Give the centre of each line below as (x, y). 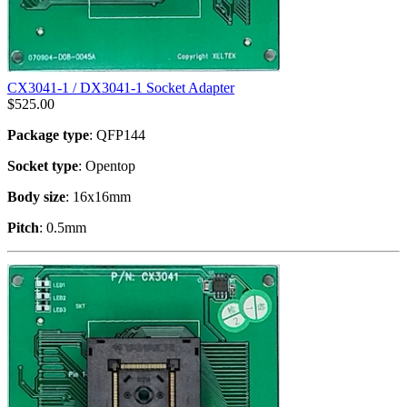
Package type (48, 134)
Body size (36, 196)
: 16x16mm (98, 196)
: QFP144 (117, 134)
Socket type (43, 165)
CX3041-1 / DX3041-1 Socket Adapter (121, 87)
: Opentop (107, 165)
